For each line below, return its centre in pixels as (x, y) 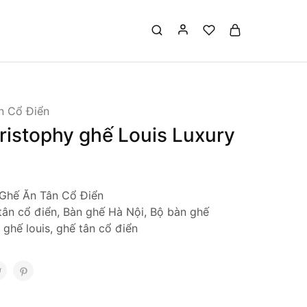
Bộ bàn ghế (179, 212)
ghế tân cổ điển (97, 228)
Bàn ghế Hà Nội (103, 212)
